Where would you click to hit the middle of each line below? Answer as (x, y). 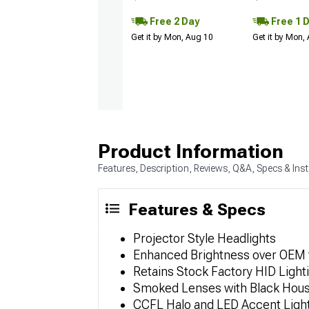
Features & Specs (197, 210)
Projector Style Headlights (205, 239)
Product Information (191, 152)
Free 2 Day (173, 22)
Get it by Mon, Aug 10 (172, 38)
